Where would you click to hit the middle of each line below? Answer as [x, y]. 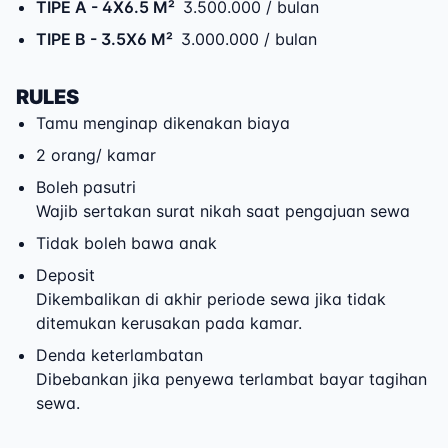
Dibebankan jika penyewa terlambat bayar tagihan [231, 379]
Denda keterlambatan [119, 355]
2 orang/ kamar [96, 155]
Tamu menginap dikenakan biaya [163, 123]
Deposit [65, 275]
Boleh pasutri [86, 187]
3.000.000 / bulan [249, 39]
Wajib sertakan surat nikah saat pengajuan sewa [223, 211]
